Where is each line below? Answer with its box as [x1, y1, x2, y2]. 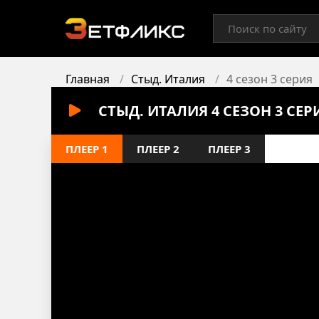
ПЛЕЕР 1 [66, 142, 108, 156]
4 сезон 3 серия [226, 71, 313, 87]
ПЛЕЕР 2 [137, 142, 179, 156]
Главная [66, 71, 110, 87]
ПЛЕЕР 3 [208, 142, 251, 156]
